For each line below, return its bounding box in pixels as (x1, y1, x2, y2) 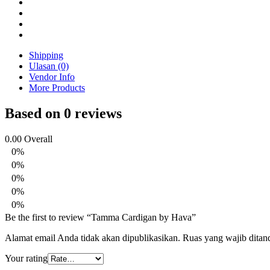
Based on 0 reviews (5, 105, 122, 121)
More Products (29, 82, 85, 93)
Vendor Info (29, 71, 75, 82)
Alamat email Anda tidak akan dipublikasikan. (5, 232, 180, 243)
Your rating (5, 253, 48, 263)
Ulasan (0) (29, 60, 69, 71)
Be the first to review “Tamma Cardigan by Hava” (5, 212, 196, 222)
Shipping (29, 49, 63, 60)
